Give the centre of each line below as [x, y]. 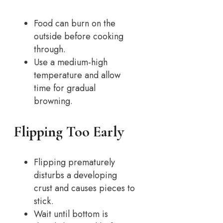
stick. [44, 201]
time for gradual [65, 88]
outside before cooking [79, 37]
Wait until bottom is [71, 214]
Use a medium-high [71, 62]
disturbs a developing [75, 175]
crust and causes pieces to [84, 188]
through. [50, 50]
